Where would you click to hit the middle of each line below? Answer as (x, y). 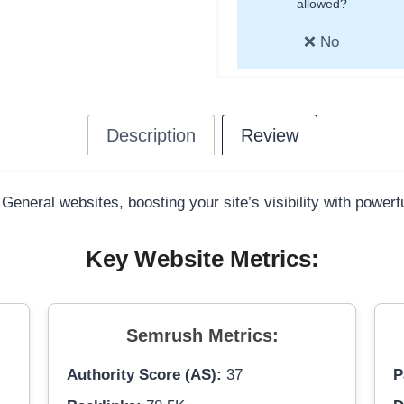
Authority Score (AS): (144, 375)
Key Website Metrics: (202, 259)
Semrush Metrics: (202, 336)
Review (269, 136)
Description (151, 136)
